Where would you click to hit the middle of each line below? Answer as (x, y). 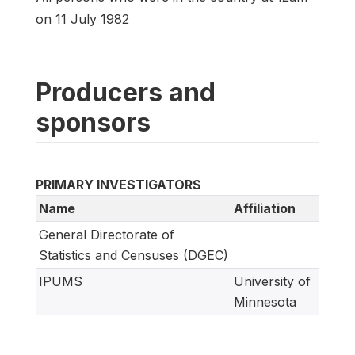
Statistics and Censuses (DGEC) (134, 255)
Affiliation (265, 208)
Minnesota (265, 302)
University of (272, 281)
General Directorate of (107, 234)
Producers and (126, 92)
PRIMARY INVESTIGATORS (118, 184)
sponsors (93, 122)
